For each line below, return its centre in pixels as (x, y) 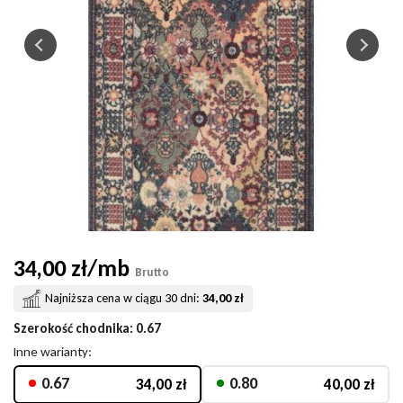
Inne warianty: (53, 352)
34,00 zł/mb (72, 268)
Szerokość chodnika (72, 328)
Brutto (152, 272)
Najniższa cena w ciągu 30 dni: (122, 298)
